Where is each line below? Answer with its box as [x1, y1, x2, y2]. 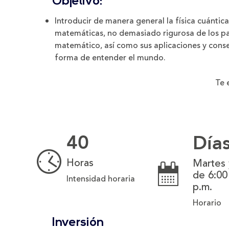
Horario [193, 197, 222, 210]
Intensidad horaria [66, 173, 135, 186]
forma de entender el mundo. [55, 52, 166, 64]
